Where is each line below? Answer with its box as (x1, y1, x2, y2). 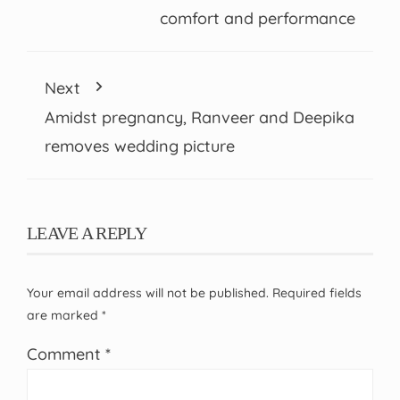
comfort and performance (160, 8, 355, 29)
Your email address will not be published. (27, 285, 269, 302)
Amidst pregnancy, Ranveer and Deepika (45, 107, 354, 129)
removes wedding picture (45, 136, 235, 157)
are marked (27, 307, 102, 324)
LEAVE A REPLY (27, 223, 146, 244)
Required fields (272, 285, 362, 302)
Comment (27, 344, 105, 365)
